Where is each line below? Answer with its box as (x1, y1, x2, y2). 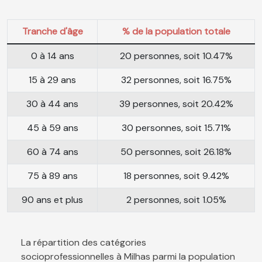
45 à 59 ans (26, 122, 78, 135)
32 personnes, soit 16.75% (120, 74, 232, 87)
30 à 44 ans (26, 98, 78, 111)
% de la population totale (122, 25, 230, 38)
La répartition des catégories (21, 236, 146, 249)
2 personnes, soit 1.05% (126, 194, 226, 206)
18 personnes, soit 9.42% (123, 170, 229, 182)
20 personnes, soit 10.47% (119, 50, 233, 63)
